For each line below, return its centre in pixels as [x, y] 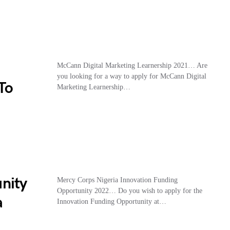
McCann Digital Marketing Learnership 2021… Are [132, 65]
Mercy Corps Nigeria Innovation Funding [117, 180]
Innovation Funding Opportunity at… [111, 202]
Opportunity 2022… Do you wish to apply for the [129, 191]
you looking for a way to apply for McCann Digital [131, 76]
